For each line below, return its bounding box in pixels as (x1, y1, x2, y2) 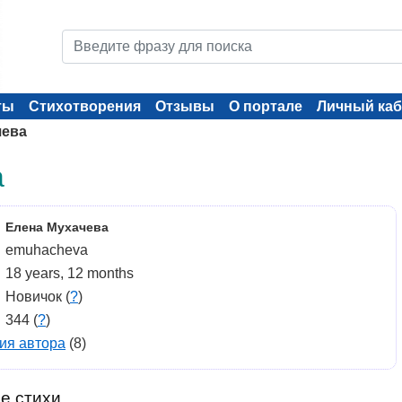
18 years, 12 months (5, 266, 134, 281)
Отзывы (155, 99, 214, 114)
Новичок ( (5, 289, 70, 304)
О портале (229, 99, 302, 114)
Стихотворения (29, 99, 141, 114)
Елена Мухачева (5, 220, 109, 234)
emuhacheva (5, 242, 88, 258)
